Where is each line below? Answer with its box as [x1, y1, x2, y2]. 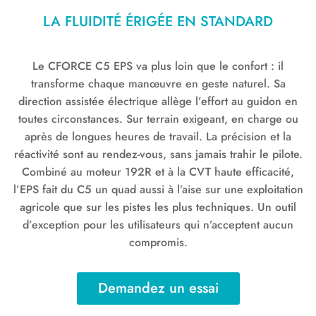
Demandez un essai [97, 277, 219, 298]
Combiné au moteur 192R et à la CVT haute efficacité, [22, 163, 294, 180]
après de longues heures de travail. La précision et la [25, 128, 291, 145]
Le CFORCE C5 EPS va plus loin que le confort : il [32, 57, 284, 74]
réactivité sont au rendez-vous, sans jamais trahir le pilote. [13, 145, 303, 162]
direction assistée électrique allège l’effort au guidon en [18, 92, 298, 109]
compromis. [128, 233, 188, 250]
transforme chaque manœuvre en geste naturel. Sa [30, 75, 286, 92]
